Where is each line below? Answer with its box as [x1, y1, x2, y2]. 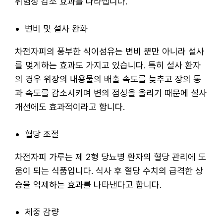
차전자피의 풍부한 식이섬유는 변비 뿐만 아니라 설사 [15, 46, 204, 56]
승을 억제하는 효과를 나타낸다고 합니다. [15, 179, 162, 190]
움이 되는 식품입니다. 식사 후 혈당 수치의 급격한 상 [15, 165, 203, 176]
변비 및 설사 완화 [25, 23, 88, 34]
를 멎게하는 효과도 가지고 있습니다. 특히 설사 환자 [15, 59, 201, 70]
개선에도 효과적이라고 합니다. [15, 101, 125, 112]
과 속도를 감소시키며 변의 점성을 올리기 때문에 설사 [15, 87, 207, 98]
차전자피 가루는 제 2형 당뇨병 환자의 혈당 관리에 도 [15, 151, 206, 162]
